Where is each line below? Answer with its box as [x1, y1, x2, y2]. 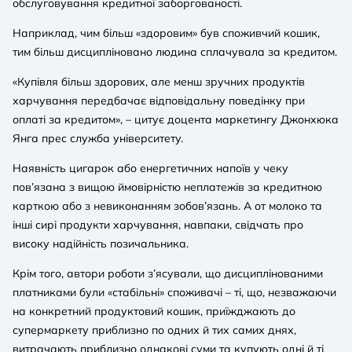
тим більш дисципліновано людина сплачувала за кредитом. [13, 44, 337, 59]
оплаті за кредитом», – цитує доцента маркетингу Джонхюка [13, 112, 339, 126]
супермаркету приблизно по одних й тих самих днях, [13, 322, 296, 337]
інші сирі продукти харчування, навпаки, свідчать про [13, 217, 303, 232]
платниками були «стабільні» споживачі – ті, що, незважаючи [13, 284, 336, 299]
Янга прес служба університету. [13, 130, 183, 145]
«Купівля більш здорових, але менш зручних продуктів [13, 74, 305, 89]
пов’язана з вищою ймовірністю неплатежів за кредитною [13, 179, 322, 194]
